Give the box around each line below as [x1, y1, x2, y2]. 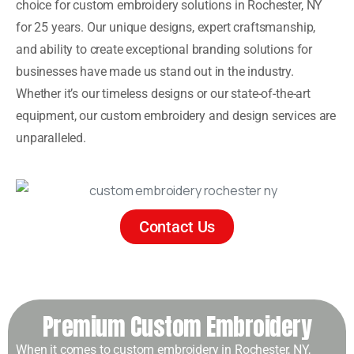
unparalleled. [16, 130, 86, 145]
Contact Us [138, 217, 216, 236]
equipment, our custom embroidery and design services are [16, 108, 337, 123]
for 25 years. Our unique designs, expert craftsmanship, [16, 20, 316, 35]
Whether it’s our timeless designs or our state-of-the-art [16, 86, 311, 101]
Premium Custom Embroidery [42, 308, 312, 345]
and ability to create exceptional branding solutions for [16, 42, 313, 57]
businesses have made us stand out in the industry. [16, 64, 294, 79]
